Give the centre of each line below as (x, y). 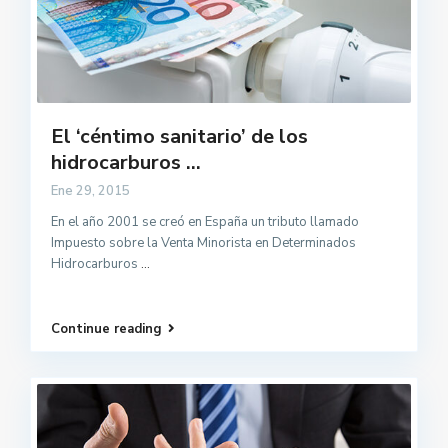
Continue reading (107, 329)
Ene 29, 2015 (91, 190)
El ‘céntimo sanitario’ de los (180, 136)
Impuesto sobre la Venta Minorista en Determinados (204, 242)
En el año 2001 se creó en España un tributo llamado (205, 221)
